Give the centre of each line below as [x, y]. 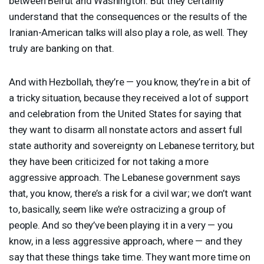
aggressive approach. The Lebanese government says [125, 177]
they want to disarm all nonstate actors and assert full [126, 129]
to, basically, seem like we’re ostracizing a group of [118, 209]
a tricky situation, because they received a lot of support [129, 98]
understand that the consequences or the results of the [128, 16]
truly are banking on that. [62, 48]
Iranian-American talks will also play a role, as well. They [128, 32]
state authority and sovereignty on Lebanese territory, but [132, 145]
